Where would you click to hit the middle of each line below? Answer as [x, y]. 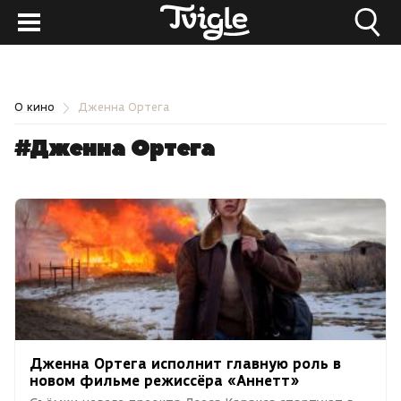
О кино [34, 107]
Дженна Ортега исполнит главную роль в [185, 363]
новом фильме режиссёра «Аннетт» [164, 380]
